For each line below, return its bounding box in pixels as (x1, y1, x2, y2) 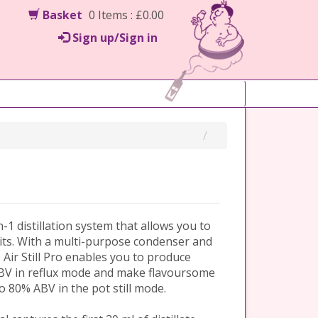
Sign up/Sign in (72, 30, 158, 45)
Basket (40, 7, 82, 23)
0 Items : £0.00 (86, 7, 164, 23)
